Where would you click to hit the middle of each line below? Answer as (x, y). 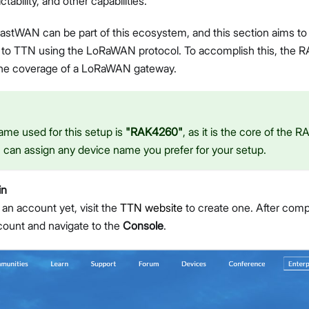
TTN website (151, 208)
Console (143, 226)
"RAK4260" (154, 132)
